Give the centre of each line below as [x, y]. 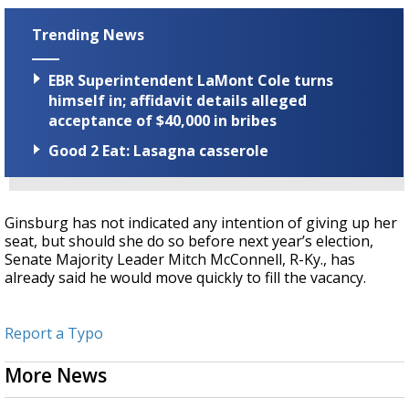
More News [56, 376]
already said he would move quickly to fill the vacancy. [185, 278]
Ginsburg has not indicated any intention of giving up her [201, 223]
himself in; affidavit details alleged [178, 101]
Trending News [88, 35]
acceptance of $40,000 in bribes [163, 121]
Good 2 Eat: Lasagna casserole [158, 151]
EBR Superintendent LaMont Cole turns [191, 81]
